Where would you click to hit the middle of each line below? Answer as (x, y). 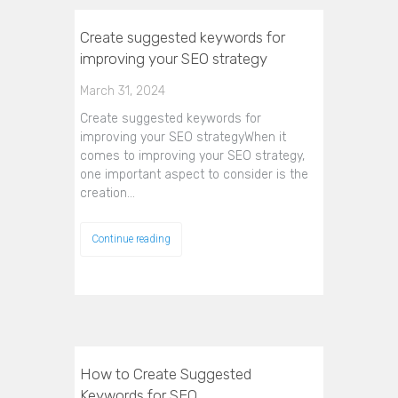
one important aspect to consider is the (194, 175)
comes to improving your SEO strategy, (192, 156)
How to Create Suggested (166, 374)
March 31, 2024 (123, 91)
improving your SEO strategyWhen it (183, 137)
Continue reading (131, 239)
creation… (107, 193)
